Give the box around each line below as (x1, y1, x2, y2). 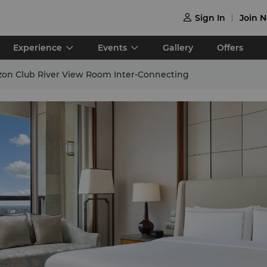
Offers (217, 42, 243, 53)
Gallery (163, 42, 193, 53)
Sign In (195, 12, 225, 23)
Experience (13, 42, 62, 53)
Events (98, 42, 127, 53)
